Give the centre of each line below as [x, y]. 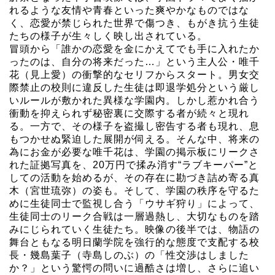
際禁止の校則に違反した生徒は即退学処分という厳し [134, 87]
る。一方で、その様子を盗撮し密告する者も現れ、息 [134, 126]
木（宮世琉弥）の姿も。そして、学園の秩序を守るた [134, 190]
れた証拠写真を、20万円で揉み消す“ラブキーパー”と [134, 165]
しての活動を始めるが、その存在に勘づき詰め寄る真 [134, 177]
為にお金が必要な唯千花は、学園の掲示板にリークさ [134, 152]
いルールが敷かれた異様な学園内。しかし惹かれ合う [134, 100]
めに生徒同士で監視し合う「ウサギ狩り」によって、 [134, 203]
